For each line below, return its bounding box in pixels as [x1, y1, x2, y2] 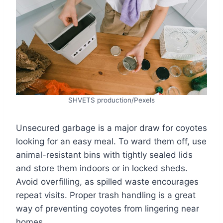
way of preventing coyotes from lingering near [16, 204, 199, 214]
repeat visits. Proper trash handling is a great [16, 190, 196, 201]
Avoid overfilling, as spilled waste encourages [16, 177, 199, 187]
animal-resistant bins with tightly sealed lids [16, 150, 193, 160]
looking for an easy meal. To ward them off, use [16, 136, 207, 147]
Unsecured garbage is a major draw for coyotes [16, 123, 207, 133]
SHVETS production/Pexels [68, 96, 155, 105]
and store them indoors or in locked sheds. [16, 163, 188, 174]
